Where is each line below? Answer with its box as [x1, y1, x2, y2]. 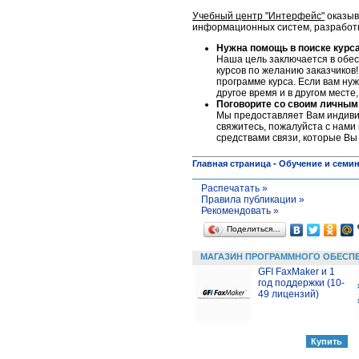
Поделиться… [227, 224, 280, 234]
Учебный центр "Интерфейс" [192, 10, 325, 22]
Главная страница [192, 159, 271, 169]
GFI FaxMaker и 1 [258, 266, 335, 278]
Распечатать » [201, 183, 268, 195]
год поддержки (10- [258, 277, 345, 289]
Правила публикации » [201, 194, 305, 206]
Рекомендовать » [201, 205, 279, 217]
